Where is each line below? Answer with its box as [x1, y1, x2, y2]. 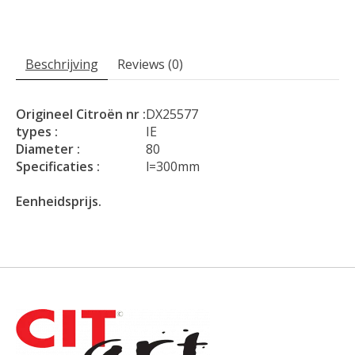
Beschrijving [25, 55, 98, 74]
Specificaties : [16, 158, 100, 176]
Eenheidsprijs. [16, 193, 101, 211]
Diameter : [16, 140, 80, 158]
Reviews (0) [117, 55, 183, 74]
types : [16, 123, 58, 141]
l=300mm [146, 158, 200, 176]
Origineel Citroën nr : [16, 105, 146, 124]
